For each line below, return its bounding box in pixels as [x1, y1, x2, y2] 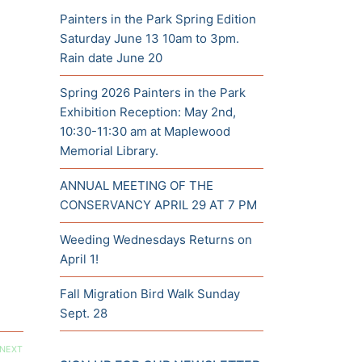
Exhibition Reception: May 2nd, [59, 103, 236, 120]
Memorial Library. [59, 142, 158, 158]
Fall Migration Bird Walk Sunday [59, 285, 240, 301]
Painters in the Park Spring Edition [59, 11, 256, 27]
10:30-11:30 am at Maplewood [59, 123, 230, 139]
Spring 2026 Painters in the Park [59, 84, 246, 100]
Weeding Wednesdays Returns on [59, 231, 252, 247]
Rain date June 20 [59, 49, 162, 65]
